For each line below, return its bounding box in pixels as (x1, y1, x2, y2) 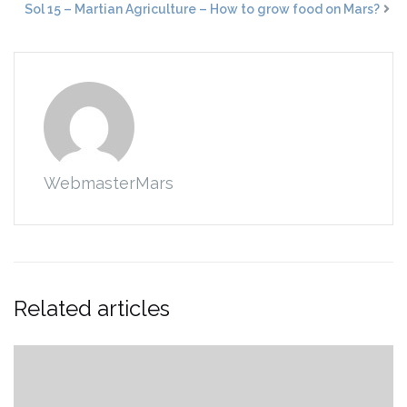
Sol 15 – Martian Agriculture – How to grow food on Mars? (25, 2, 380, 17)
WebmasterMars (44, 174, 174, 194)
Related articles (14, 295, 170, 323)
